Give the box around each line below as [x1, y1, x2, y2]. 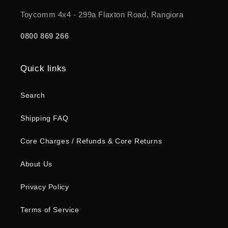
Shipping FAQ [20, 114, 69, 123]
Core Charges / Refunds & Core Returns [20, 137, 162, 146]
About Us [20, 160, 52, 168]
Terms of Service [20, 206, 79, 214]
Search [20, 91, 45, 100]
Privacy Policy [20, 183, 69, 191]
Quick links [20, 64, 67, 74]
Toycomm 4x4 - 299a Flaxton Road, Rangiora [20, 10, 184, 19]
